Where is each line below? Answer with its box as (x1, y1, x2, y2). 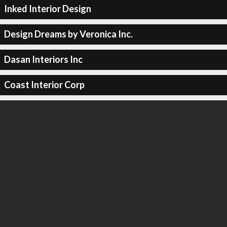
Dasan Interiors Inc (4, 54, 83, 65)
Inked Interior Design (4, 3, 91, 14)
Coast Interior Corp (4, 79, 85, 90)
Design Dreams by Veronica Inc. (4, 28, 133, 40)
